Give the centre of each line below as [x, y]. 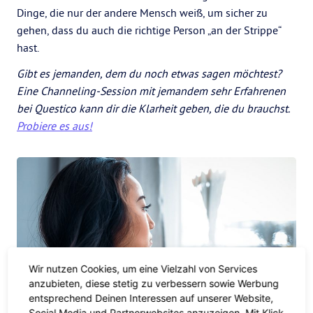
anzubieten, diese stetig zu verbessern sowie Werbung [154, 283]
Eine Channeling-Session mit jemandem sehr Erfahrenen [151, 91]
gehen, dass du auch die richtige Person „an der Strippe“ [149, 30]
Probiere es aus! [54, 126]
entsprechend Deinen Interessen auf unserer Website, [151, 298]
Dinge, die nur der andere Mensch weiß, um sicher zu [142, 13]
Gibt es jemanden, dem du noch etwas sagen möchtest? [149, 73]
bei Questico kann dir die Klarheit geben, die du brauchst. [153, 108]
